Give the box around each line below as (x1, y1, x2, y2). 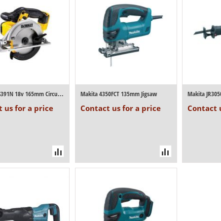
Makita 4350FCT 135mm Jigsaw (80, 89, 157, 99)
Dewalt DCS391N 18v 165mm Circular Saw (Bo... (58, 89, 64, 99)
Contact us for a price (80, 103, 161, 113)
